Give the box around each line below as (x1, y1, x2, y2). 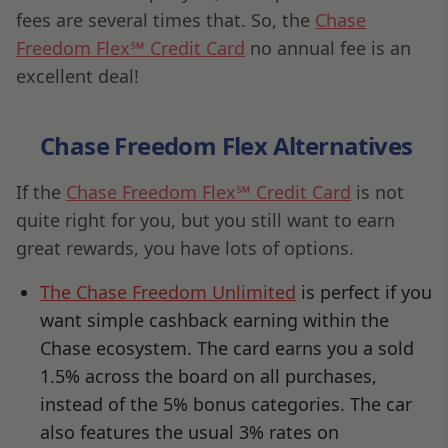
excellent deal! (16, 63, 139, 88)
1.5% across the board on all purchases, (40, 363, 377, 388)
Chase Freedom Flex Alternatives (40, 128, 413, 162)
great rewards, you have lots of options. (16, 235, 354, 260)
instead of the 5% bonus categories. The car (40, 391, 412, 416)
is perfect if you (296, 279, 432, 304)
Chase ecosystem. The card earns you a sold (40, 335, 414, 360)
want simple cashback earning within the (40, 307, 389, 332)
